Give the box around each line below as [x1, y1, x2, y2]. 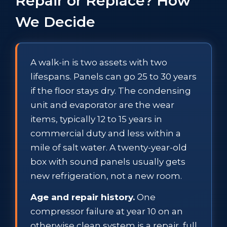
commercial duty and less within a [30, 128, 181, 138]
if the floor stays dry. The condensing [30, 85, 191, 96]
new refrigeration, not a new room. [30, 170, 182, 181]
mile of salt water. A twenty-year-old [30, 142, 187, 153]
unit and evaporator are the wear [30, 99, 174, 110]
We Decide [15, 13, 95, 30]
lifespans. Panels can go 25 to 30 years [30, 71, 197, 82]
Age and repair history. [30, 192, 135, 202]
